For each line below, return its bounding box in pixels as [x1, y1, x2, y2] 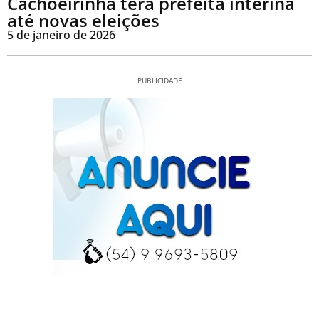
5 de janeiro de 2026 [7, 26, 115, 43]
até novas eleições [7, 8, 159, 32]
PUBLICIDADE [137, 75, 182, 85]
